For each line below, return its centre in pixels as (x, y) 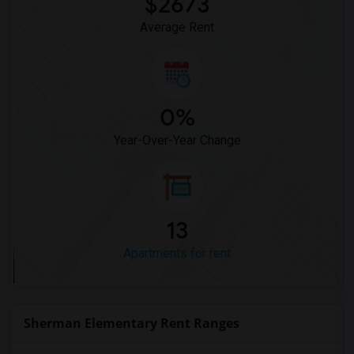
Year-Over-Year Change (177, 140)
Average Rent (177, 27)
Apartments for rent (177, 253)
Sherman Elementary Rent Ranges (132, 323)
